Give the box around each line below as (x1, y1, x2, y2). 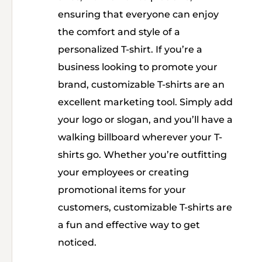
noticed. (58, 237, 96, 248)
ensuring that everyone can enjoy (58, 9, 219, 20)
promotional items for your (58, 184, 186, 195)
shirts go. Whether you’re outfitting (58, 149, 227, 160)
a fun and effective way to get (58, 219, 200, 230)
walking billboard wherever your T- (58, 132, 222, 143)
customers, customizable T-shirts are (58, 202, 232, 213)
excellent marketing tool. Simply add (58, 96, 233, 108)
